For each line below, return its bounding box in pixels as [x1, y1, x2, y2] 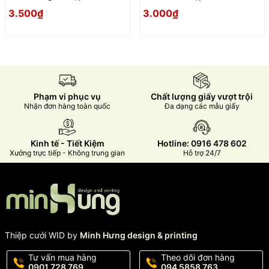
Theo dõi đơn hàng [160, 252, 235, 263]
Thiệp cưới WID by [4, 230, 80, 241]
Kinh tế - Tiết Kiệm [30, 138, 104, 149]
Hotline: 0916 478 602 [157, 138, 247, 149]
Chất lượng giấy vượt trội [151, 91, 253, 102]
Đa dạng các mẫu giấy [164, 101, 240, 111]
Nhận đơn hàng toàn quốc [24, 101, 110, 111]
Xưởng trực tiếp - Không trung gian [10, 148, 125, 158]
